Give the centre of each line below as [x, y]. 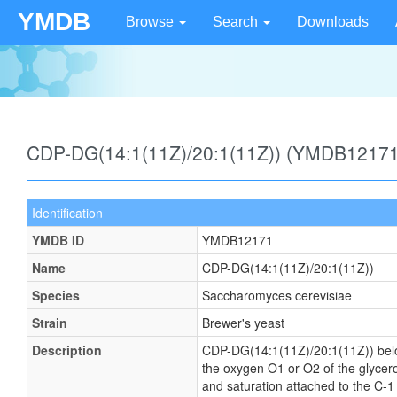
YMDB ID [58, 240]
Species [56, 295]
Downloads [333, 22]
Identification [67, 213]
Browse [152, 22]
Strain [50, 323]
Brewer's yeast [243, 323]
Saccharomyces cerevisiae [277, 295]
